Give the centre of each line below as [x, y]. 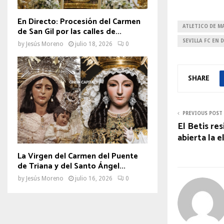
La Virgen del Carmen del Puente [78, 156]
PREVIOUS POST [202, 113]
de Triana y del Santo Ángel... [71, 166]
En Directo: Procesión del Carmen [79, 22]
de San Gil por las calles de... [69, 32]
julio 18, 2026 [94, 44]
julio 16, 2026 [94, 178]
